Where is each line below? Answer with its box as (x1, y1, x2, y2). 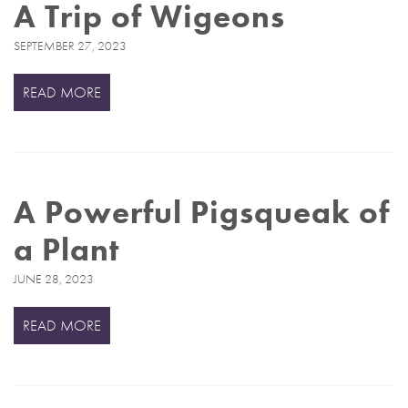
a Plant (14, 229, 119, 270)
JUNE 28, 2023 (14, 270, 94, 287)
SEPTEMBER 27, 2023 (14, 36, 127, 54)
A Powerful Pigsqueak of (14, 191, 390, 232)
